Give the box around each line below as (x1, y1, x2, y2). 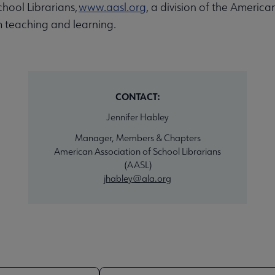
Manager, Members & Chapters (74, 131, 201, 144)
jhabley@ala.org (104, 172, 171, 184)
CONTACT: (115, 90, 160, 103)
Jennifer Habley (106, 110, 169, 123)
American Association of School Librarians (54, 145, 221, 157)
